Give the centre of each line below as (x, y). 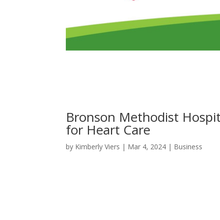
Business (188, 146)
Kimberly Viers (98, 146)
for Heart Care (108, 129)
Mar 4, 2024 (147, 146)
